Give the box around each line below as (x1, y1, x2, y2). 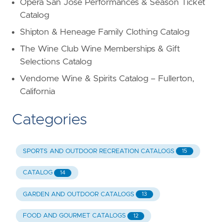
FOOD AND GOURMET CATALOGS (22, 213, 126, 220)
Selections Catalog (20, 57, 92, 67)
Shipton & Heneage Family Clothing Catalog (20, 28, 189, 37)
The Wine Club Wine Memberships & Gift (20, 45, 180, 54)
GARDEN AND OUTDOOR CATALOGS (22, 191, 134, 198)
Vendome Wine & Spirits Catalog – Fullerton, (20, 74, 194, 84)
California (20, 87, 55, 97)
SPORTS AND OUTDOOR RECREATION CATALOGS (22, 148, 174, 155)
